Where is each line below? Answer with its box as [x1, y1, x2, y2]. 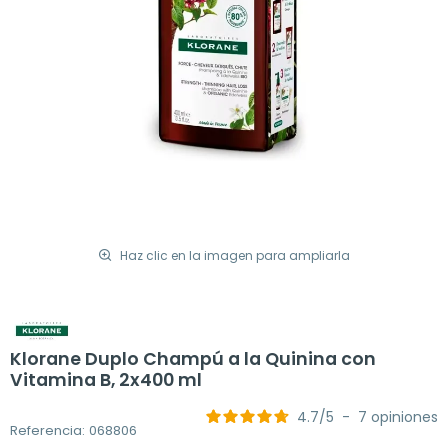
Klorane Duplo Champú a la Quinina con [10, 347, 376, 371]
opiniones [371, 407, 438, 427]
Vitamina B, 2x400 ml [10, 368, 202, 392]
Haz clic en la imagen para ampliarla [120, 246, 350, 264]
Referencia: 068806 [10, 420, 137, 440]
